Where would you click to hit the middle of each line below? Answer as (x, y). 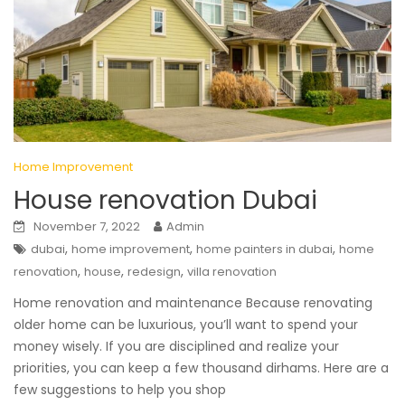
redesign (154, 272)
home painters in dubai (264, 250)
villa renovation (232, 272)
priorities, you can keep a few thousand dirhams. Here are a (201, 368)
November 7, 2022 (87, 227)
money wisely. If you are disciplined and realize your (176, 347)
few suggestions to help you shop (120, 390)
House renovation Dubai (165, 201)
